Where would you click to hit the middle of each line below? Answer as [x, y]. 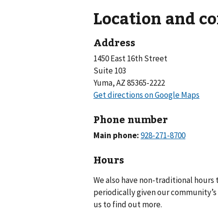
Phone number [131, 119]
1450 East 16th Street [130, 58]
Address [114, 42]
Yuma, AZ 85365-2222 [129, 83]
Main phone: [117, 135]
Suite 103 [110, 71]
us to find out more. [128, 204]
